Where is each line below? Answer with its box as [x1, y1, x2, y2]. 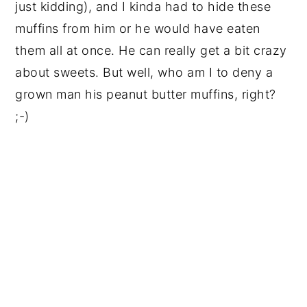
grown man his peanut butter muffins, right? [15, 86, 276, 101]
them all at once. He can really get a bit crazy [15, 42, 287, 58]
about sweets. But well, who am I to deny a [15, 64, 273, 79]
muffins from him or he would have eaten [15, 21, 260, 36]
